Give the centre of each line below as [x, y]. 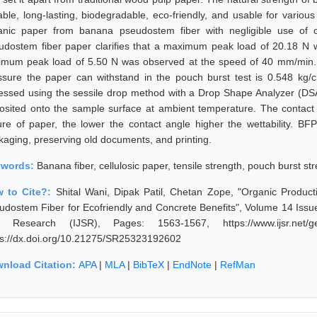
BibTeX [149, 264]
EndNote [192, 264]
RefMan [238, 264]
